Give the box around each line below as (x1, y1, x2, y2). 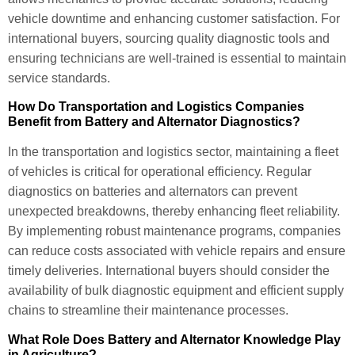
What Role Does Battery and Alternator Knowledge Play (8, 332, 341, 346)
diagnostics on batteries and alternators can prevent (8, 185, 297, 199)
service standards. (8, 71, 110, 85)
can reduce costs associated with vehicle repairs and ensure (8, 244, 345, 258)
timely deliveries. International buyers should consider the (8, 264, 330, 278)
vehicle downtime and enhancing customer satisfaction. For (8, 11, 340, 25)
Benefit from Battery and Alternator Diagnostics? (8, 115, 300, 129)
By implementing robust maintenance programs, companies (8, 224, 341, 239)
